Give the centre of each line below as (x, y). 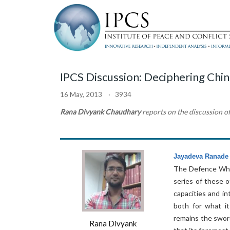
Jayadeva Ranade (201, 156)
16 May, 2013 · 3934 (96, 94)
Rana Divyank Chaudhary (101, 112)
